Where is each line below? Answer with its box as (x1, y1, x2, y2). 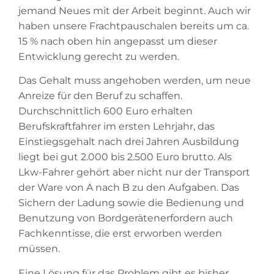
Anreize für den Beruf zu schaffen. (18, 90, 182, 102)
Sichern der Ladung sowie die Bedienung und (18, 197, 244, 209)
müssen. (18, 243, 60, 255)
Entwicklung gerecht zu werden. (18, 50, 182, 62)
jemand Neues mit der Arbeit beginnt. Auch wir (18, 4, 251, 17)
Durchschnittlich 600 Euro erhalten (18, 105, 193, 117)
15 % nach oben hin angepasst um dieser (18, 35, 217, 47)
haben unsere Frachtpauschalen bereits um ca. (18, 20, 249, 32)
